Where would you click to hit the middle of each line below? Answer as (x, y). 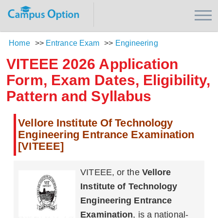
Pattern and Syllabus (79, 96)
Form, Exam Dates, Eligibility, (109, 80)
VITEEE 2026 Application (92, 64)
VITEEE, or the (111, 172)
